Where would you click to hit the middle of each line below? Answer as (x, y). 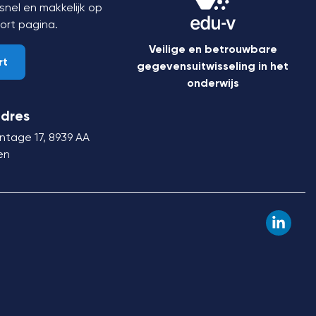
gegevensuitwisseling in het (213, 66)
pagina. (37, 24)
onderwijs (213, 83)
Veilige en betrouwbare (213, 49)
